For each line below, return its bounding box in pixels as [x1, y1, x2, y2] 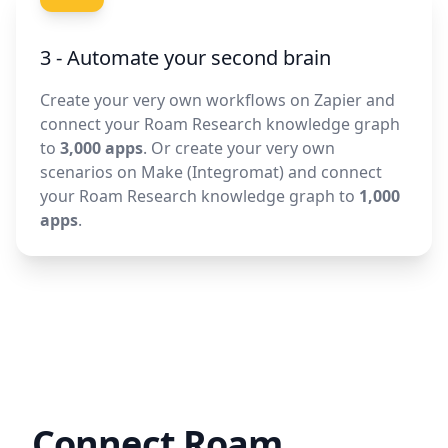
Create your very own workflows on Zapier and [40, 89, 395, 111]
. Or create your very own [143, 137, 335, 159]
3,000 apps [60, 137, 143, 159]
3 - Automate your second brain [40, 44, 331, 71]
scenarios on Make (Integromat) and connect [40, 161, 382, 183]
